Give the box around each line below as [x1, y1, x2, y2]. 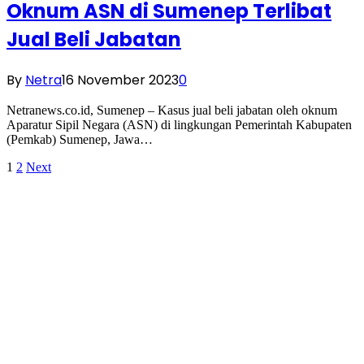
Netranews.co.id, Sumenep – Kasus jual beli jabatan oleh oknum [6, 103, 337, 117]
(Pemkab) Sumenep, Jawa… [6, 132, 153, 146]
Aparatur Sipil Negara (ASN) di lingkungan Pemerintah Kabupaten [6, 118, 352, 132]
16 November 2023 [62, 71, 179, 89]
